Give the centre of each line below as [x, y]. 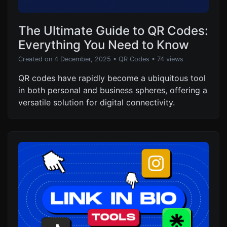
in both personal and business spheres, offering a [113, 90]
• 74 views [167, 59]
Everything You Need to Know [104, 45]
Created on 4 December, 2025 [65, 59]
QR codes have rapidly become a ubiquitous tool [112, 78]
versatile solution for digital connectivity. [97, 102]
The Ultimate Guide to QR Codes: [113, 30]
